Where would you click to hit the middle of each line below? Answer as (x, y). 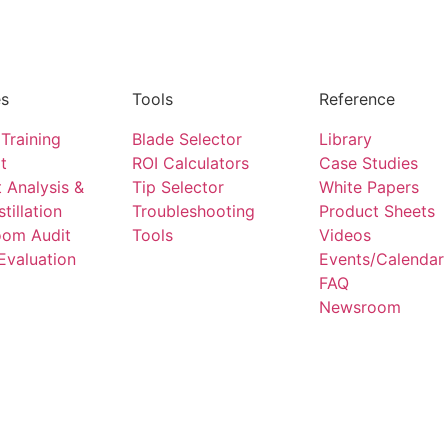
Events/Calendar (381, 258)
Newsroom (359, 306)
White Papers (368, 186)
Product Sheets (376, 210)
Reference (356, 98)
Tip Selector (177, 186)
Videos (344, 234)
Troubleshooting (193, 210)
